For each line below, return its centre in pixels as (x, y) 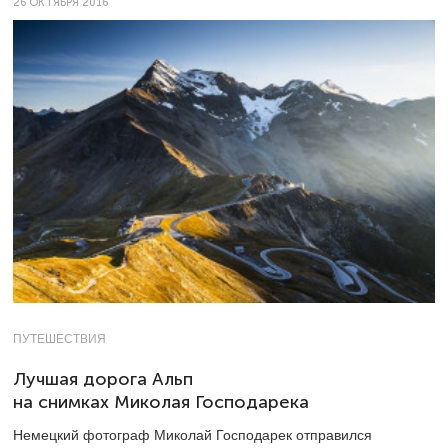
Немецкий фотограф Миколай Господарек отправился (192, 434)
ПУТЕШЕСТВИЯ (59, 338)
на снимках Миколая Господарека (161, 401)
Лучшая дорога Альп (103, 378)
